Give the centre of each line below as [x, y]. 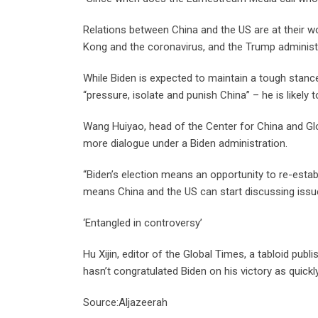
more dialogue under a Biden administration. [185, 143]
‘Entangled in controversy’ [143, 223]
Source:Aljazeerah [125, 302]
